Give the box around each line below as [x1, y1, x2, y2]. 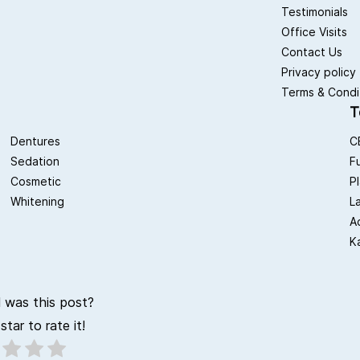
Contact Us [281, 45, 343, 59]
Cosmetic [10, 174, 62, 189]
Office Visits [281, 25, 348, 39]
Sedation [10, 154, 60, 169]
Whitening [10, 194, 65, 209]
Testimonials [281, 5, 349, 19]
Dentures [10, 134, 61, 149]
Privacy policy [281, 65, 357, 80]
